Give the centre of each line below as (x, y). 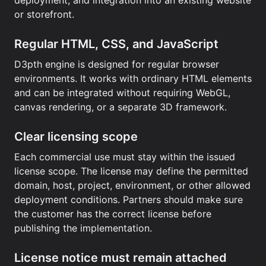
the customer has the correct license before (113, 214)
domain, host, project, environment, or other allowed (132, 185)
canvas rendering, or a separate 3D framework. (121, 107)
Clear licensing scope (76, 137)
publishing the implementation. (83, 228)
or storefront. (44, 14)
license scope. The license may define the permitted (131, 171)
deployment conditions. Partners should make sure (129, 199)
